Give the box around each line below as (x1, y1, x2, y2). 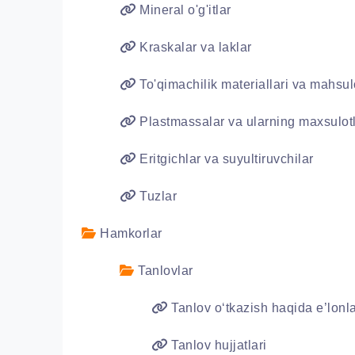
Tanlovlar (134, 264, 193, 277)
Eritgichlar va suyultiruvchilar (136, 152, 314, 166)
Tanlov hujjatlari (167, 338, 267, 352)
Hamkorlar (96, 227, 162, 240)
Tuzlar (136, 189, 177, 203)
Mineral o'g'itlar (136, 3, 231, 17)
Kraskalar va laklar (136, 40, 252, 54)
